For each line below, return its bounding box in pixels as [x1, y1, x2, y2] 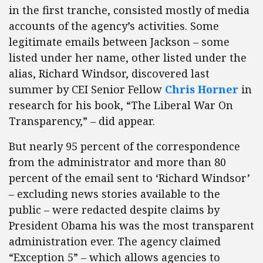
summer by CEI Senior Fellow [9, 82, 165, 96]
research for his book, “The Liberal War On [9, 98, 233, 112]
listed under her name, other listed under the [9, 50, 247, 65]
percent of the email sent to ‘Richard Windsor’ [9, 171, 250, 185]
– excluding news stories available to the [9, 187, 220, 201]
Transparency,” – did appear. [9, 114, 155, 128]
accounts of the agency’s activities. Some [9, 19, 219, 33]
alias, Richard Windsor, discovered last [9, 66, 210, 80]
